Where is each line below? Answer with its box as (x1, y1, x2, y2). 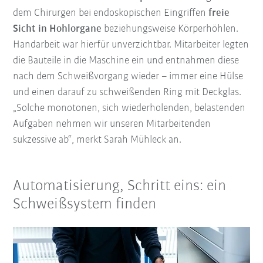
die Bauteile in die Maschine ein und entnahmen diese (13, 55, 240, 67)
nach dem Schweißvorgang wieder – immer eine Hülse (13, 71, 244, 83)
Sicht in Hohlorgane (13, 23, 102, 35)
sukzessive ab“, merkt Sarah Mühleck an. (13, 134, 184, 146)
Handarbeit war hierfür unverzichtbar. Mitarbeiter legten (13, 39, 249, 51)
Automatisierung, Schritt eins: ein (13, 178, 227, 195)
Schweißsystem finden (13, 197, 157, 213)
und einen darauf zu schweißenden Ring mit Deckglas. (13, 87, 242, 99)
